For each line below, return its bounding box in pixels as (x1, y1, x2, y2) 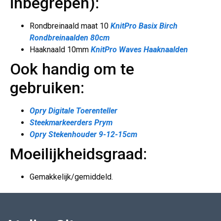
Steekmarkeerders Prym (30, 118, 112, 128)
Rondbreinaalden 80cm (30, 33, 110, 43)
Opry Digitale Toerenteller (30, 106, 117, 116)
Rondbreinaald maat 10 (30, 21, 110, 31)
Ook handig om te (10, 60, 134, 79)
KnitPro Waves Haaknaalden (91, 45, 188, 55)
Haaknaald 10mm (30, 45, 91, 55)
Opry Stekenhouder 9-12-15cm (30, 130, 137, 140)
